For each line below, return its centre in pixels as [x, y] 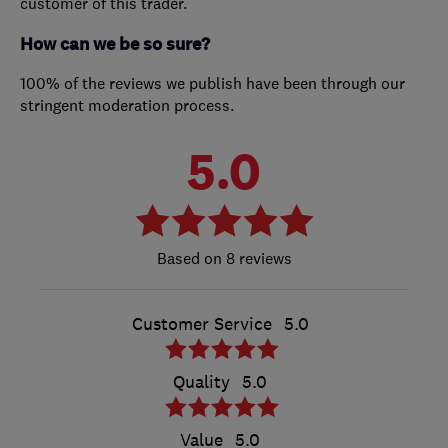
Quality [201, 381]
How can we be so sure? [115, 44]
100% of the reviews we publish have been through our [212, 82]
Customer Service [201, 323]
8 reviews [256, 257]
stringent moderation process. [127, 104]
